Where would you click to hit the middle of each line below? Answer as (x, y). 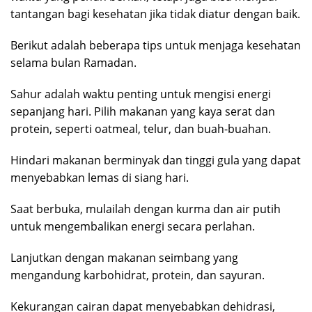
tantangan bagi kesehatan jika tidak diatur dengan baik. (155, 14)
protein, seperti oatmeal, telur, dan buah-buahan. (141, 128)
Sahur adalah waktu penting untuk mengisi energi (141, 94)
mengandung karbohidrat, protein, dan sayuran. (138, 275)
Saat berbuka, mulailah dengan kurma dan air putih (146, 209)
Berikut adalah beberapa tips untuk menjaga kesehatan (156, 45)
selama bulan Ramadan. (73, 62)
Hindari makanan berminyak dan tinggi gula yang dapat (156, 160)
